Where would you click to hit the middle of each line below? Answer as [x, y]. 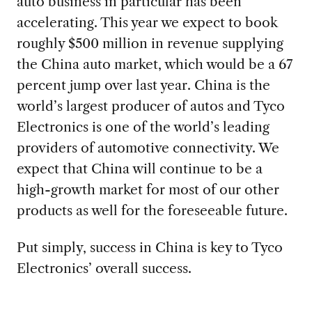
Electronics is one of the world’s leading [143, 127]
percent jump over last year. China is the [143, 85]
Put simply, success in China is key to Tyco [149, 248]
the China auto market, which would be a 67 [154, 64]
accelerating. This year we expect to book [147, 23]
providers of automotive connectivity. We [148, 148]
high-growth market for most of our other [148, 190]
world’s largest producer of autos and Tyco [150, 106]
